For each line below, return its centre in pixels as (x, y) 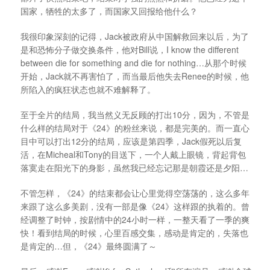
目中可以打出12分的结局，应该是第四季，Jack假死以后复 (131, 141)
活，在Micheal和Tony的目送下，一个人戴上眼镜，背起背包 (133, 155)
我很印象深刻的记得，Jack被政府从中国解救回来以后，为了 (135, 36)
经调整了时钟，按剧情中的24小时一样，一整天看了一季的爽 (135, 220)
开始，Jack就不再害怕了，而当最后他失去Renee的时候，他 (135, 76)
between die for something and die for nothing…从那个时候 (133, 63)
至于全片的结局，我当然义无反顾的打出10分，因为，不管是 (135, 115)
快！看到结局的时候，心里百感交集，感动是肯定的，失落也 (134, 233)
